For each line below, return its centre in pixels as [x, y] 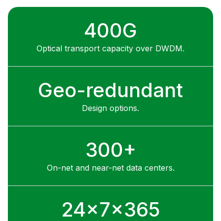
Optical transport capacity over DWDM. [110, 49]
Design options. [110, 108]
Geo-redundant [110, 90]
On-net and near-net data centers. [110, 168]
